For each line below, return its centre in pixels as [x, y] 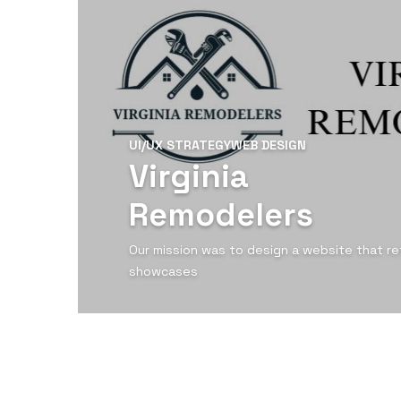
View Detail [211, 342]
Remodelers [221, 214]
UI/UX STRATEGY [180, 145]
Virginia [189, 176]
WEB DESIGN [269, 145]
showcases [163, 271]
